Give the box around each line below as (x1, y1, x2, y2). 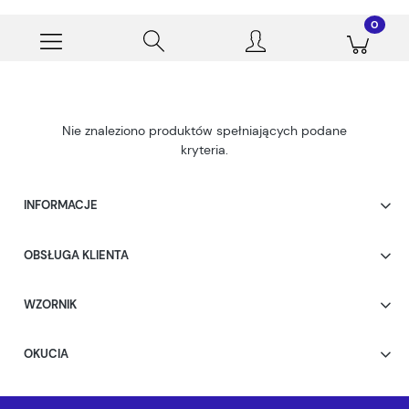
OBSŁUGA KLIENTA (24, 246, 129, 263)
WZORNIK (24, 296, 77, 312)
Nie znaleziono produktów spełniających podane (62, 121, 347, 139)
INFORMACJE (24, 197, 98, 214)
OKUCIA (24, 346, 68, 362)
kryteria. (181, 141, 228, 158)
